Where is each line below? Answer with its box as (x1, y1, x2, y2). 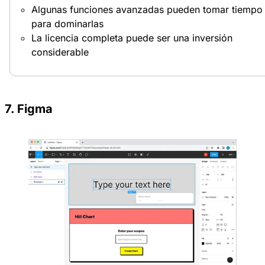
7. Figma (5, 102, 53, 117)
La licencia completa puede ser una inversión (31, 32, 232, 44)
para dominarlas (31, 18, 104, 30)
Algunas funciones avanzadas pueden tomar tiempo (31, 4, 263, 16)
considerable (31, 46, 89, 59)
